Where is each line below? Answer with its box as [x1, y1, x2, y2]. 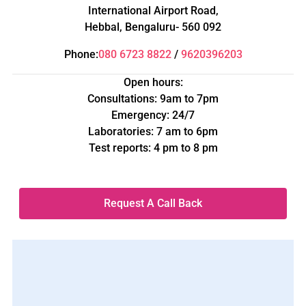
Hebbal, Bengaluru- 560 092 [85, 20, 221, 33]
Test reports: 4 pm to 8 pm [88, 141, 218, 154]
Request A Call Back [104, 196, 202, 210]
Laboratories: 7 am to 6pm [88, 124, 218, 138]
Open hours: [123, 75, 183, 89]
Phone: [64, 47, 98, 61]
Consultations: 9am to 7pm [87, 92, 219, 105]
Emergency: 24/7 [111, 108, 195, 122]
